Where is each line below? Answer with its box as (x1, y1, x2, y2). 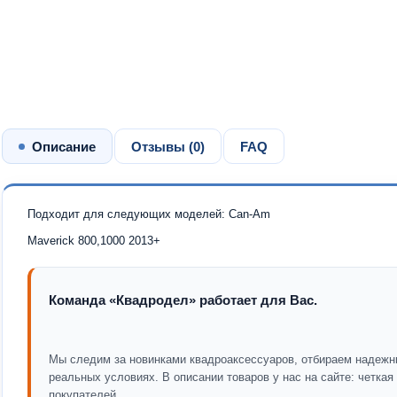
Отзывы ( (131, 138, 193, 154)
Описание (32, 138, 96, 154)
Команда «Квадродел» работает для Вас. (49, 292, 317, 307)
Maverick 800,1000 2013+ (27, 234, 160, 247)
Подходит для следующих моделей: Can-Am (27, 207, 270, 221)
